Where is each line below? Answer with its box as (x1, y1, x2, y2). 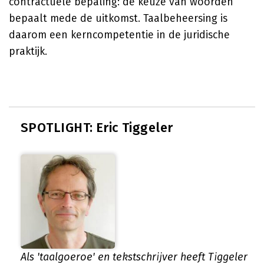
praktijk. (9, 45, 47, 58)
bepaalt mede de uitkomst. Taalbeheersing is (9, 12, 227, 25)
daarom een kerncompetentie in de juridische (9, 28, 230, 41)
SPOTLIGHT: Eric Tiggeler (21, 120, 173, 136)
